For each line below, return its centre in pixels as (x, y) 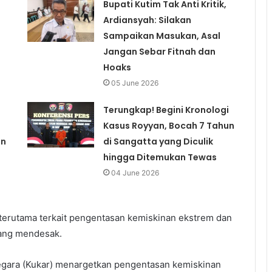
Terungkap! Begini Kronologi (166, 110)
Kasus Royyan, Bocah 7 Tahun (168, 126)
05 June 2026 (134, 83)
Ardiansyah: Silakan (147, 20)
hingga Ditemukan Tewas (160, 158)
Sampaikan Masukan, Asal (161, 36)
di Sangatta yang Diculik (158, 142)
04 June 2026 (135, 173)
